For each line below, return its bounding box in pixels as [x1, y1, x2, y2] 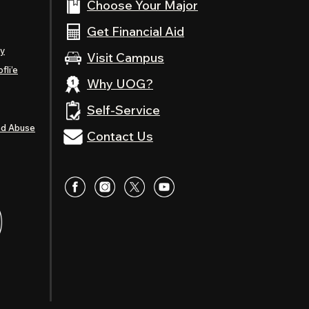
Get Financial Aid [87, 23, 184, 39]
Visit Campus [87, 50, 164, 66]
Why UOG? [87, 76, 153, 92]
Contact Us [87, 128, 153, 144]
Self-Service [87, 102, 160, 118]
